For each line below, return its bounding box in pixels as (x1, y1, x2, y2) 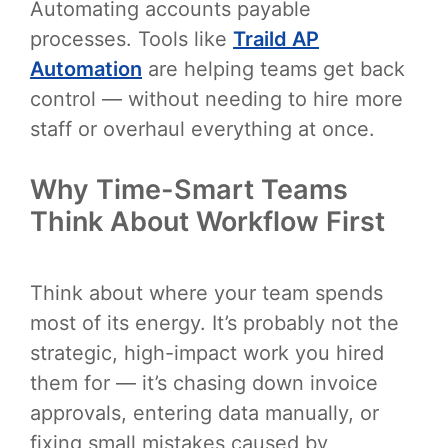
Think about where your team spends (30, 281, 383, 306)
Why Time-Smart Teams (30, 172, 348, 206)
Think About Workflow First (30, 204, 385, 238)
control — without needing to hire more (30, 86, 403, 111)
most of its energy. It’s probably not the (30, 311, 399, 336)
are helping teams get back (142, 56, 405, 81)
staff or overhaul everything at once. (30, 116, 375, 141)
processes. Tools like (30, 26, 233, 51)
